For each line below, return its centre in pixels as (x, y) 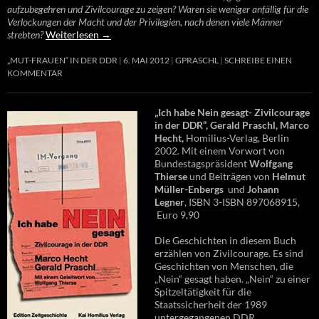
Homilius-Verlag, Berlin (236, 137)
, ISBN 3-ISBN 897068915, (242, 202)
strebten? (25, 34)
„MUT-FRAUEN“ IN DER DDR (62, 60)
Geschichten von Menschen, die (224, 266)
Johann (263, 189)
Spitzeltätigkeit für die (203, 291)
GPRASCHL (197, 60)
